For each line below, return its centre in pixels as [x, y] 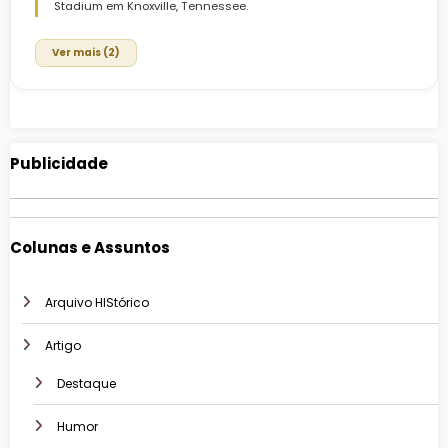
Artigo [63, 346]
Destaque [86, 384]
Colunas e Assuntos [90, 247]
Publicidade [59, 163]
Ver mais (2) [86, 52]
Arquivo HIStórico [97, 303]
